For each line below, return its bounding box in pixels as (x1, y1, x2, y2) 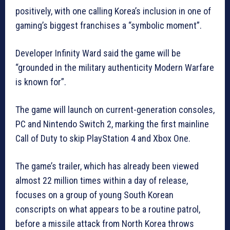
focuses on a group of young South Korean (15, 189, 174, 201)
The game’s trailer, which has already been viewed (15, 161, 199, 172)
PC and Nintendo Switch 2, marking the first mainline (15, 119, 209, 130)
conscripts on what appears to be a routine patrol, (15, 204, 200, 215)
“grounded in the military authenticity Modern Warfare (15, 62, 214, 73)
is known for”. (15, 76, 66, 88)
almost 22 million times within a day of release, (15, 175, 188, 186)
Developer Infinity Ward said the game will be (15, 48, 181, 59)
